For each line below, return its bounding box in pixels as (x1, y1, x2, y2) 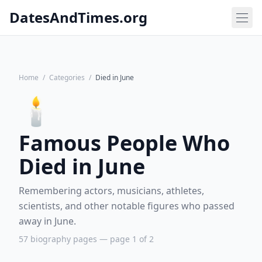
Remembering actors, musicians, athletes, (19, 184, 204, 197)
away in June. (19, 215, 76, 227)
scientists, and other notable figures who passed (19, 199, 235, 212)
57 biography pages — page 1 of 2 (19, 233, 154, 244)
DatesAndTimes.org (9, 8, 147, 27)
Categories (49, 73, 85, 82)
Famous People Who (19, 129, 230, 157)
